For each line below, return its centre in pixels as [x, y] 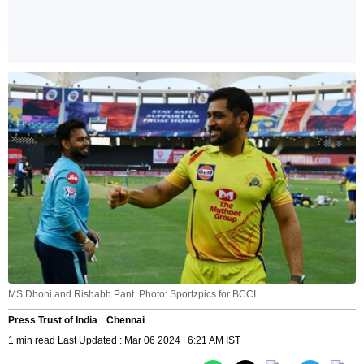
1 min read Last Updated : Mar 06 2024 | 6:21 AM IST [124, 341]
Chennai [126, 321]
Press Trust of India [53, 321]
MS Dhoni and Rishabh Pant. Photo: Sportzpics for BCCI [132, 295]
